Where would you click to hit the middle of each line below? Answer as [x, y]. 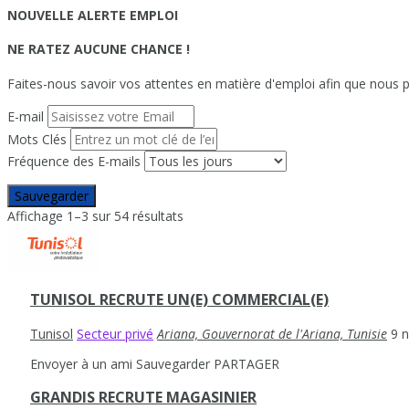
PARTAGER [246, 363]
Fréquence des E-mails [74, 162]
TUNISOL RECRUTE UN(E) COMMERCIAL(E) [179, 300]
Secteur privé [115, 333]
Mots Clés [37, 140]
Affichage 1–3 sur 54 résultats [95, 216]
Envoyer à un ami [81, 363]
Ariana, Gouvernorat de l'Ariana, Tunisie [272, 333]
